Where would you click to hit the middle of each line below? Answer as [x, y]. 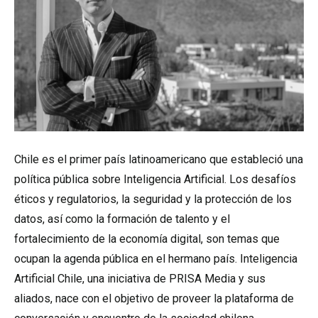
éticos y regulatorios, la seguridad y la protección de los [153, 199]
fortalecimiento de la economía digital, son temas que [147, 239]
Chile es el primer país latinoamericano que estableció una [159, 159]
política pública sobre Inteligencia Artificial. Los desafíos [155, 179]
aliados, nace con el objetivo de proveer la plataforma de [154, 298]
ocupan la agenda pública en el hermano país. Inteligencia [156, 259]
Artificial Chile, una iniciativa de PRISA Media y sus [140, 279]
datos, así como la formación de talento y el [122, 219]
